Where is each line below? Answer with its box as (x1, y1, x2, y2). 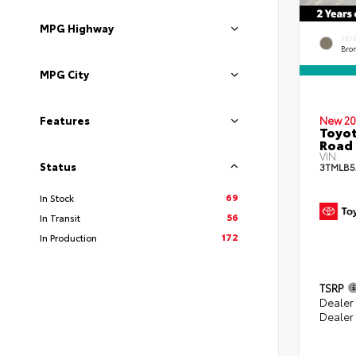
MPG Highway (40, 21, 114, 36)
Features (40, 113, 90, 128)
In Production (40, 230, 97, 245)
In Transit (40, 211, 80, 225)
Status (40, 159, 76, 174)
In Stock (40, 191, 74, 205)
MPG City (40, 67, 89, 82)
